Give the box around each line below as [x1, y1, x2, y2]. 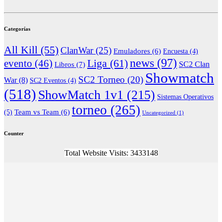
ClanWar [60, 45, 93, 55]
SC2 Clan [179, 59, 210, 68]
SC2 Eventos [30, 76, 66, 84]
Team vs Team [14, 108, 59, 116]
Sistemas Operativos [157, 92, 214, 101]
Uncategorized [142, 110, 175, 115]
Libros [55, 59, 74, 68]
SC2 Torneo [78, 74, 125, 85]
